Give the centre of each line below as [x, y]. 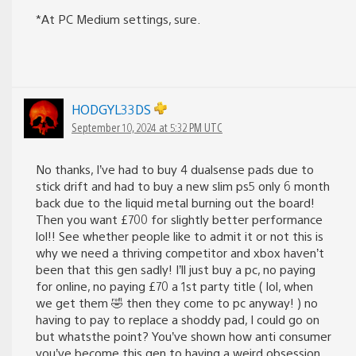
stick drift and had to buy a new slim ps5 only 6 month [183, 186]
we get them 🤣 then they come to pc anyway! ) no [177, 303]
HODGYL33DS [113, 110]
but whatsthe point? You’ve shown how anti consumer [184, 336]
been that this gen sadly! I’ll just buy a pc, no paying [176, 269]
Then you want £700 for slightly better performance [179, 219]
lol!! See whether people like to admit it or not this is [180, 236]
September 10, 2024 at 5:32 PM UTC [147, 128]
